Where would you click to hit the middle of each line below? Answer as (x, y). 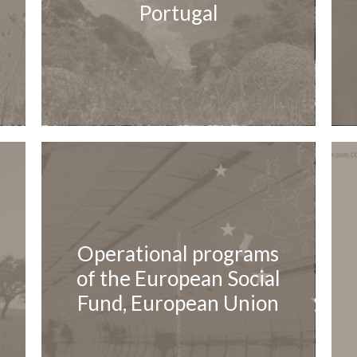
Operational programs (178, 253)
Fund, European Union (178, 302)
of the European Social (178, 278)
